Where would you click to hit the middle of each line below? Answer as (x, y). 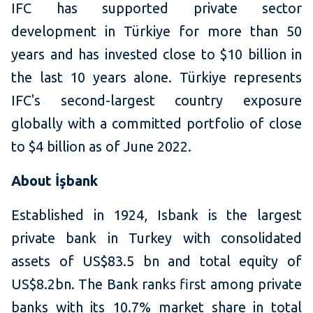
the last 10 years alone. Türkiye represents (156, 77)
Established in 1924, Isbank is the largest (156, 214)
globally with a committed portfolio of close (156, 123)
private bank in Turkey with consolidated (156, 238)
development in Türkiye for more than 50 (156, 31)
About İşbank (54, 180)
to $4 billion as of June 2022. (101, 146)
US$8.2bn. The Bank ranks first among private (156, 284)
